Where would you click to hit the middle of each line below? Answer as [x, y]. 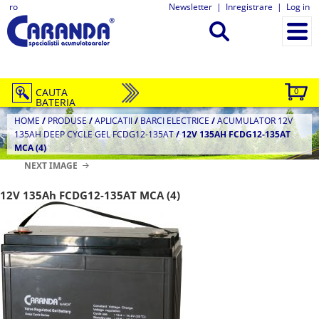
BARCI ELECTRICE [175, 121]
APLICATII [114, 121]
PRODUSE [67, 121]
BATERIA [56, 102]
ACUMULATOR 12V [255, 121]
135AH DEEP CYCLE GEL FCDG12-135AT [94, 134]
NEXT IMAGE [51, 166]
